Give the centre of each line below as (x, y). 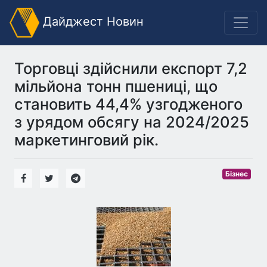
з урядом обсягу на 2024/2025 (132, 122)
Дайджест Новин (91, 22)
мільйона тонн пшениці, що (116, 86)
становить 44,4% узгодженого (128, 104)
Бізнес (237, 174)
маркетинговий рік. (86, 140)
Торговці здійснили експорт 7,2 (131, 68)
